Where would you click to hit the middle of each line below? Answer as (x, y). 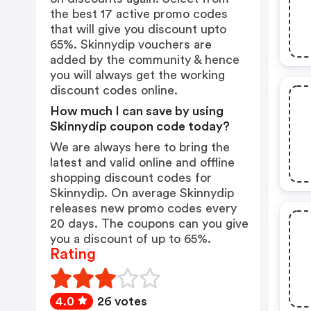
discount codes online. (114, 90)
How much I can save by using (137, 111)
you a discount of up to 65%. (131, 239)
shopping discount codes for (131, 178)
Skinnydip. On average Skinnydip (142, 193)
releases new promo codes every (143, 208)
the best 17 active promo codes (139, 14)
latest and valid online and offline (142, 162)
